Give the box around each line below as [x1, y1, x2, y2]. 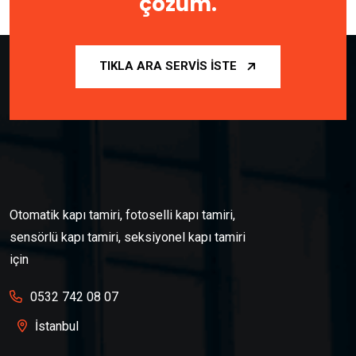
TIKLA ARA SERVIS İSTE [99, 59, 237, 74]
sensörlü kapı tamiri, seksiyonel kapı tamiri [10, 230, 246, 246]
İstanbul [35, 319, 79, 335]
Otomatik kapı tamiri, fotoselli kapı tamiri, [10, 207, 235, 223]
